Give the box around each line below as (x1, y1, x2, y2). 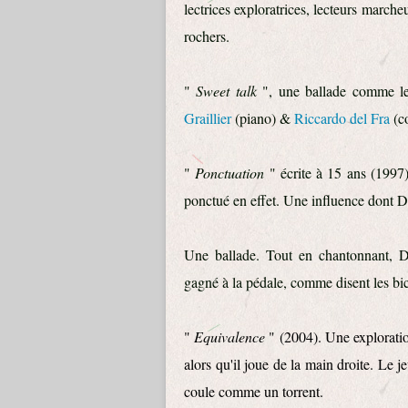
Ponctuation (195, 163, 270, 182)
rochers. (184, 26, 234, 46)
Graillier (184, 108, 231, 127)
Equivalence (194, 327, 266, 346)
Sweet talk (196, 81, 263, 100)
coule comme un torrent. (184, 382, 323, 401)
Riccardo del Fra (294, 108, 390, 127)
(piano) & (231, 108, 294, 127)
